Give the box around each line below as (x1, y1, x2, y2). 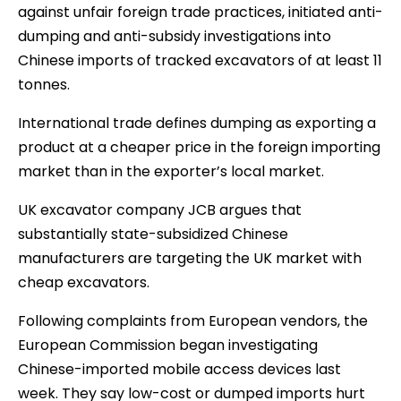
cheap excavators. (18, 271, 149, 293)
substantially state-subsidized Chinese (18, 223, 288, 244)
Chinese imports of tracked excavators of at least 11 (18, 49, 382, 71)
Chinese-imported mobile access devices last (18, 358, 341, 380)
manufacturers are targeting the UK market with (18, 247, 362, 269)
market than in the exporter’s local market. (18, 160, 324, 182)
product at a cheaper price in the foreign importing (18, 136, 380, 158)
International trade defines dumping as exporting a (18, 112, 376, 133)
